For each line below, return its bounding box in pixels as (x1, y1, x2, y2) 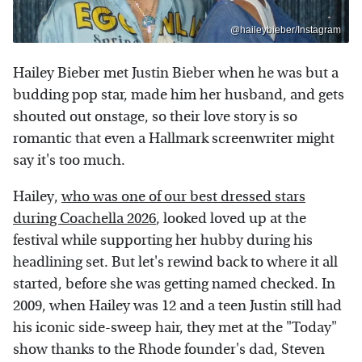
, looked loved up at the (156, 209, 306, 227)
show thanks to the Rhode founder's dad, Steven (13, 340, 325, 358)
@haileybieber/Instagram (230, 23, 341, 36)
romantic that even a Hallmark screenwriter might (13, 129, 335, 147)
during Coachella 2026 (13, 209, 156, 227)
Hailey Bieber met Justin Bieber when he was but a (13, 64, 339, 82)
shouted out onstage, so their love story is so (13, 107, 297, 125)
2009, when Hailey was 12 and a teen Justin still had (13, 297, 342, 314)
